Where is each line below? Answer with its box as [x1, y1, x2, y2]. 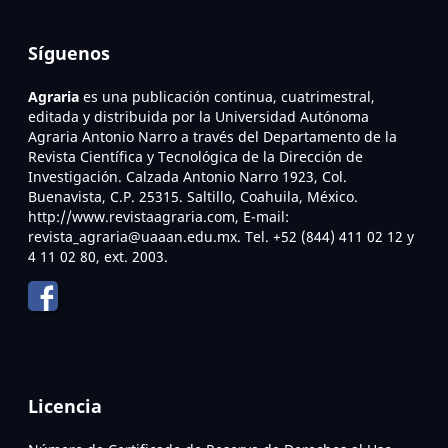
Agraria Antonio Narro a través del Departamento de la [28, 127, 397, 147]
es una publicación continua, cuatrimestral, [79, 87, 375, 107]
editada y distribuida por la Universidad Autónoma [28, 107, 369, 127]
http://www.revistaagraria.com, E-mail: [28, 207, 289, 227]
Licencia [28, 394, 102, 419]
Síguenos [28, 41, 110, 66]
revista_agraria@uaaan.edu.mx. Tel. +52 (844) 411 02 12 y [28, 227, 414, 247]
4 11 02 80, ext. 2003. [28, 247, 168, 267]
